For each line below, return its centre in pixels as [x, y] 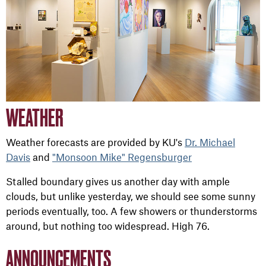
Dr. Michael [210, 142]
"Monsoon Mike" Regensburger [122, 157]
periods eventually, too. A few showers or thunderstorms [132, 211]
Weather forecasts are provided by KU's [95, 142]
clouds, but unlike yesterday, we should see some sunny [131, 196]
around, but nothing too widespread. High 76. [108, 226]
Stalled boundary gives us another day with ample [118, 181]
